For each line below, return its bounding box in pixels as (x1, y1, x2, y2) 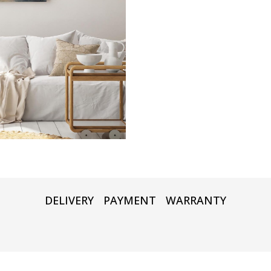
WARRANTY (166, 193, 226, 208)
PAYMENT (103, 193, 156, 208)
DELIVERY (45, 193, 94, 208)
